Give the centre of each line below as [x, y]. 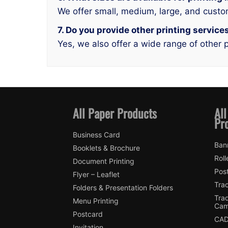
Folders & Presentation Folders [123, 187]
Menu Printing [95, 201]
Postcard [88, 214]
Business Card [96, 134]
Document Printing [103, 161]
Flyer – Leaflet [96, 174]
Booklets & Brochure [106, 148]
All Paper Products [115, 113]
